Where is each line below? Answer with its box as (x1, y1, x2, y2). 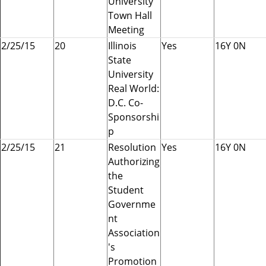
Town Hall (108, 8, 152, 22)
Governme (108, 197, 156, 211)
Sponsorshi (108, 110, 159, 123)
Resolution (108, 140, 156, 154)
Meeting (108, 23, 144, 36)
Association (108, 226, 160, 239)
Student (108, 183, 144, 197)
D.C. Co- (108, 96, 143, 109)
